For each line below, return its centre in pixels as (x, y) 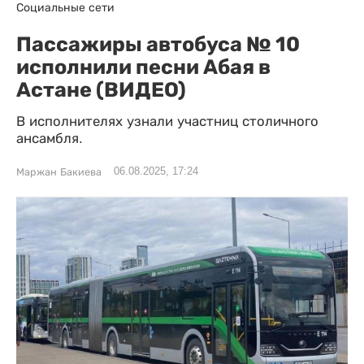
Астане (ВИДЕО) (101, 89)
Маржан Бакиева (59, 172)
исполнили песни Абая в (143, 67)
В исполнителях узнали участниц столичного (167, 121)
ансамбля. (50, 139)
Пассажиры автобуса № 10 (158, 44)
